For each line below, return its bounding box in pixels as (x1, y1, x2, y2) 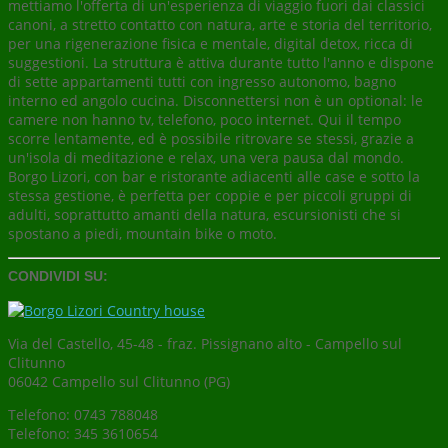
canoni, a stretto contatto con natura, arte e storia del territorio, (8, 14, 432, 34)
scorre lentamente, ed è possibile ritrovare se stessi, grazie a (8, 128, 414, 148)
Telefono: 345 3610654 (8, 423, 158, 443)
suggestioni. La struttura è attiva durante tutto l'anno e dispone (8, 52, 434, 72)
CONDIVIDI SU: (8, 267, 108, 284)
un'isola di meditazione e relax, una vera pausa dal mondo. (8, 147, 404, 167)
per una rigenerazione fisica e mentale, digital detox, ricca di (8, 33, 413, 53)
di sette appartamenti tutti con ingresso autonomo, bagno (8, 71, 396, 91)
